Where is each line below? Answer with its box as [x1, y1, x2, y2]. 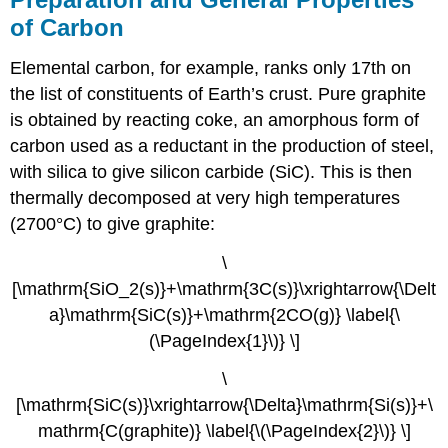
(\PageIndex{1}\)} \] [148, 330, 300, 351]
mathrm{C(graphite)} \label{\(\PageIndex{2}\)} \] [37, 421, 411, 442]
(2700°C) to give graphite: [10, 213, 216, 234]
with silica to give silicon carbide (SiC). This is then [10, 161, 413, 182]
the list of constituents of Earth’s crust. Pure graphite [10, 83, 427, 104]
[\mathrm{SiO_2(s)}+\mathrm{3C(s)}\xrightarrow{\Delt [12, 278, 436, 299]
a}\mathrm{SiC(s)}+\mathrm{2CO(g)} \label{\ [48, 304, 400, 325]
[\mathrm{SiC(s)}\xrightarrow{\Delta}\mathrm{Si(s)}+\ [15, 395, 433, 416]
